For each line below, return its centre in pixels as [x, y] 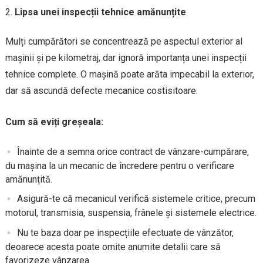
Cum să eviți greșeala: [54, 122]
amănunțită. [28, 180]
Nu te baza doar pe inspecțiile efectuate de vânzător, [125, 232]
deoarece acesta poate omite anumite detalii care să [113, 247]
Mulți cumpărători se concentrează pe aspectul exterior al [124, 42]
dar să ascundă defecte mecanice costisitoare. [101, 91]
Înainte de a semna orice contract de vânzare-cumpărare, [133, 152]
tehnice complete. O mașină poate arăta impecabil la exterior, [129, 75]
